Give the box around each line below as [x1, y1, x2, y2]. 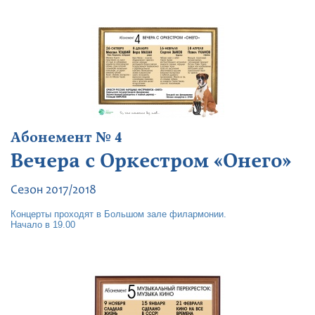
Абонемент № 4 [11, 129, 122, 147]
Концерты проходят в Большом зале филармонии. [11, 209, 226, 219]
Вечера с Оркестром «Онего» [11, 148, 291, 174]
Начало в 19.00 [11, 219, 75, 230]
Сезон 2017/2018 [11, 184, 96, 197]
